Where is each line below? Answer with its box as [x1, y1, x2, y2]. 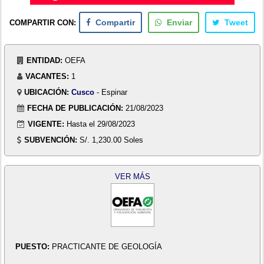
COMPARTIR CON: [9, 18, 76, 27]
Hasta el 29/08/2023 [67, 119, 136, 128]
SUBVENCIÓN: [24, 135, 78, 144]
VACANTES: [25, 71, 70, 81]
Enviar [167, 18, 193, 27]
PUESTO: [15, 242, 52, 251]
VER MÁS [114, 171, 150, 181]
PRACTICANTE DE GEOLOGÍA [51, 242, 162, 251]
